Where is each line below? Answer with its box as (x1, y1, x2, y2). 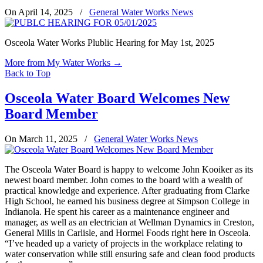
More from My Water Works (5, 57, 110, 68)
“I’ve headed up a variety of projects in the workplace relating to (5, 238, 242, 248)
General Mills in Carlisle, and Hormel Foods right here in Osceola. (5, 227, 251, 238)
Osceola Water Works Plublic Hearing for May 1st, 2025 (5, 37, 219, 48)
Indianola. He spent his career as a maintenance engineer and (5, 206, 230, 217)
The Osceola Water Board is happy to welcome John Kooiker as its (5, 164, 253, 174)
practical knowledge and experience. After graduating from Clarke (5, 185, 249, 195)
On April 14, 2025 (5, 6, 75, 17)
